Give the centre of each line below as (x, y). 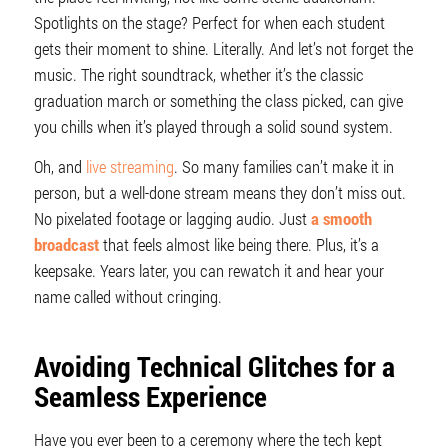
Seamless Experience (150, 397)
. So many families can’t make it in (283, 167)
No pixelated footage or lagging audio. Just (172, 219)
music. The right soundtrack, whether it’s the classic (198, 75)
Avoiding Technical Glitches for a (214, 367)
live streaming (129, 167)
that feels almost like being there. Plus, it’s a (238, 245)
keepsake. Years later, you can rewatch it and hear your (208, 271)
